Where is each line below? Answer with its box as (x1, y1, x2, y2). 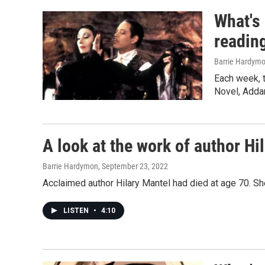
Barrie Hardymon (43, 161, 98, 172)
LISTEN (63, 206, 91, 215)
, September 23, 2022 (98, 161, 168, 172)
